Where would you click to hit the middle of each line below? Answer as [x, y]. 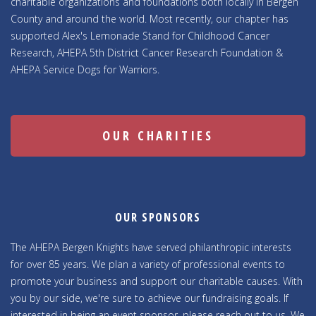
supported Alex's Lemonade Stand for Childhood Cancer [140, 35]
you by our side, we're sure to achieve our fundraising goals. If [150, 298]
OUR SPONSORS [158, 217]
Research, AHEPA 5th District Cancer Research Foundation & [147, 52]
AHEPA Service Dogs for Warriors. [85, 69]
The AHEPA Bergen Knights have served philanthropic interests [151, 248]
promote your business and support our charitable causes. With [157, 281]
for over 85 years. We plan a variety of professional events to [148, 265]
